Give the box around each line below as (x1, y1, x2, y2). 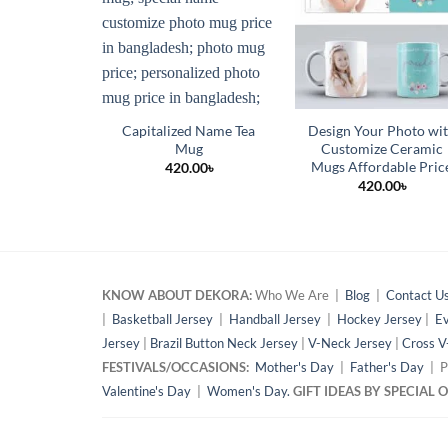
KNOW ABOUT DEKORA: (102, 286, 252, 303)
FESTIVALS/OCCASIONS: (102, 358, 249, 375)
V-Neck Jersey (308, 334, 392, 351)
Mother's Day (255, 358, 334, 375)
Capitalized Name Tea (122, 121, 256, 139)
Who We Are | (252, 286, 345, 303)
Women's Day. (207, 382, 290, 399)
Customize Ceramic (320, 139, 443, 157)
